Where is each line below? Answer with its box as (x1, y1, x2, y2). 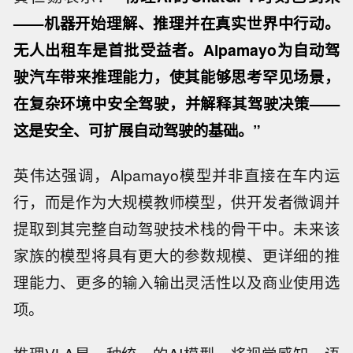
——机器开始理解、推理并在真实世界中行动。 (13, 11, 340, 34)
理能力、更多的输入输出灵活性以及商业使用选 (13, 270, 340, 293)
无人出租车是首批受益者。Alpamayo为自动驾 (13, 38, 340, 61)
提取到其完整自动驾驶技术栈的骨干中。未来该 (13, 217, 340, 240)
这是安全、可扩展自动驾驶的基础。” (13, 118, 262, 141)
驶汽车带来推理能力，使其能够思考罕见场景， (13, 65, 340, 87)
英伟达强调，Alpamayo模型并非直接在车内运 (13, 163, 340, 186)
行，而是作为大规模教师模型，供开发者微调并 (13, 190, 340, 213)
